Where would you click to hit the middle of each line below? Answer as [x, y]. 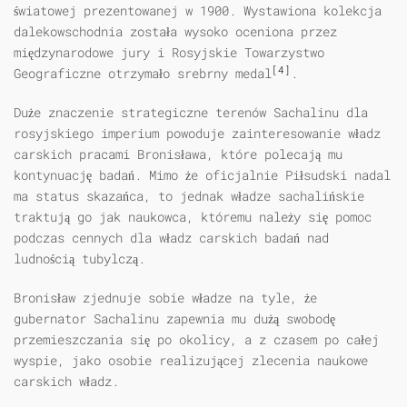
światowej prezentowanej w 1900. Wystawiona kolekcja [198, 11]
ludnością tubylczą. [79, 259]
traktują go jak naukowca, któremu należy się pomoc [193, 217]
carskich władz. [66, 382]
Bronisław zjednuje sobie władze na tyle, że [165, 298]
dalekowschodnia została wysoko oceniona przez [175, 32]
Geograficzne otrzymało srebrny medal [143, 74]
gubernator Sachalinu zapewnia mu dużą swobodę [174, 319]
